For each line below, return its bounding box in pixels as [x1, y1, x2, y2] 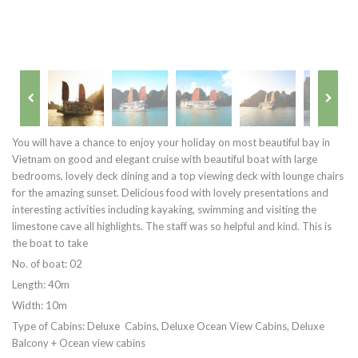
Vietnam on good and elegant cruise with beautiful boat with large [12, 153, 317, 165]
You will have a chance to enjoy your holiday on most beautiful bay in [12, 136, 330, 149]
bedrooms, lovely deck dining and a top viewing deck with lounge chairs [12, 169, 344, 182]
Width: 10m [12, 299, 67, 312]
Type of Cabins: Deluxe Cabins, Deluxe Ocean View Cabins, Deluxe [12, 320, 324, 332]
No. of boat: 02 [12, 257, 82, 270]
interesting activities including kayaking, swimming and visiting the [12, 203, 316, 216]
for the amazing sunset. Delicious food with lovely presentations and [12, 186, 328, 199]
